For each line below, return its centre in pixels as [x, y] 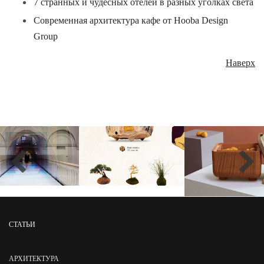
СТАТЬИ [22, 224]
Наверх [240, 63]
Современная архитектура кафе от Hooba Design [131, 20]
